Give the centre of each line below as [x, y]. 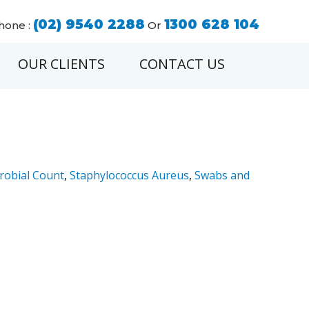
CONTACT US [182, 64]
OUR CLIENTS [61, 64]
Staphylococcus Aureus [129, 175]
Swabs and [222, 175]
